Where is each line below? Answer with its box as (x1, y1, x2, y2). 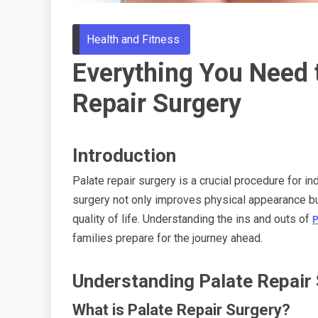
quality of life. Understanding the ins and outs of (72, 212, 309, 226)
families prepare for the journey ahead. (72, 231, 263, 245)
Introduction (72, 144, 176, 166)
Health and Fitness (87, 32, 180, 46)
